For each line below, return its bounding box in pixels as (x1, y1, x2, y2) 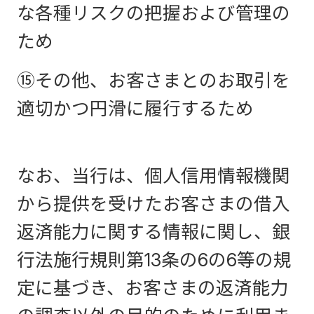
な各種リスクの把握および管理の (17, 2, 290, 24)
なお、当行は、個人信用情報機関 (17, 165, 290, 186)
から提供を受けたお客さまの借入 (17, 193, 290, 214)
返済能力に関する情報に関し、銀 (17, 221, 290, 243)
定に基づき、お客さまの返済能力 (17, 277, 289, 299)
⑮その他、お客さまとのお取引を (17, 69, 290, 91)
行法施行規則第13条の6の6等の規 (17, 249, 292, 271)
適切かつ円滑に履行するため (17, 97, 254, 119)
